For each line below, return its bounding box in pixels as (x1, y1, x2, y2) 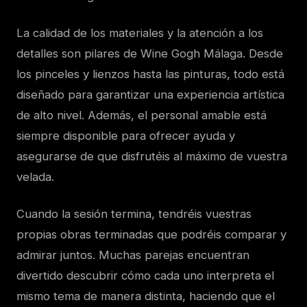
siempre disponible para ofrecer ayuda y (16, 129, 235, 143)
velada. (16, 170, 54, 184)
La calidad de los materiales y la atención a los (16, 26, 263, 40)
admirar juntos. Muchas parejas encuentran (16, 248, 249, 262)
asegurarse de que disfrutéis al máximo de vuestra (16, 149, 287, 164)
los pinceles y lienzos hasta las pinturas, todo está (16, 67, 284, 82)
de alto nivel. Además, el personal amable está (16, 108, 267, 123)
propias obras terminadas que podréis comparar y (16, 228, 286, 242)
